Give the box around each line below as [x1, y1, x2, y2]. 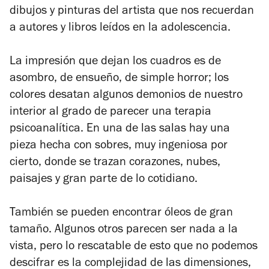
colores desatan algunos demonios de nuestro [10, 90, 243, 103]
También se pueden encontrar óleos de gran [10, 208, 233, 220]
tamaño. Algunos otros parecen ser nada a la [10, 225, 238, 237]
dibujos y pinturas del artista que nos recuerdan [10, 6, 254, 19]
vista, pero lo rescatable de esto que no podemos [10, 241, 258, 254]
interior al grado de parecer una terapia [10, 107, 211, 119]
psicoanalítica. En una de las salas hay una [10, 124, 230, 136]
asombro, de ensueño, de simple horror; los [10, 73, 229, 86]
